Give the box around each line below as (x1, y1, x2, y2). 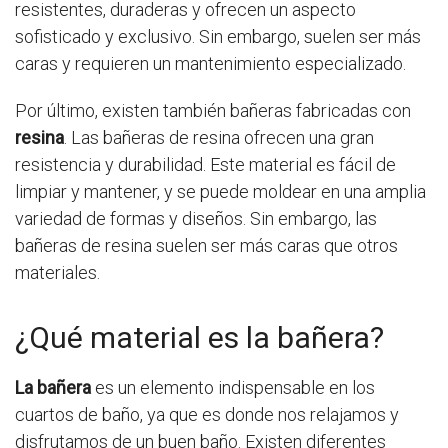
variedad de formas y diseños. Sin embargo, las (15, 208, 377, 230)
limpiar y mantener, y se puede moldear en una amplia (15, 181, 426, 203)
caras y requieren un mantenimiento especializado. (15, 53, 406, 75)
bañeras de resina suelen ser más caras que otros (15, 235, 398, 257)
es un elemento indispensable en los (91, 377, 375, 399)
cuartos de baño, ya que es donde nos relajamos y (15, 404, 399, 426)
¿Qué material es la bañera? (15, 320, 384, 356)
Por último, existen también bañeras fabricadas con (15, 100, 411, 122)
